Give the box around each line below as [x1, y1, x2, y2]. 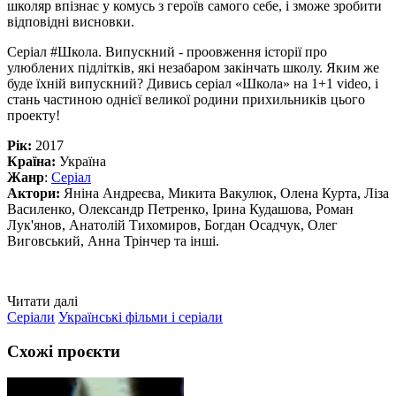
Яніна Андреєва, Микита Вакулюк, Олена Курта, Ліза [60, 185, 389, 201]
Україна [56, 153, 106, 169]
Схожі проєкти [7, 341, 120, 361]
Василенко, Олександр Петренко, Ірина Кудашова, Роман [7, 201, 354, 217]
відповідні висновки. [7, 13, 138, 29]
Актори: [7, 185, 60, 201]
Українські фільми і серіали [58, 308, 223, 324]
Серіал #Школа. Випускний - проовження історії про [7, 43, 327, 59]
